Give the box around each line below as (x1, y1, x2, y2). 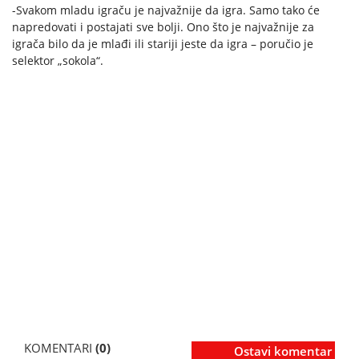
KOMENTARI (24, 340, 95, 357)
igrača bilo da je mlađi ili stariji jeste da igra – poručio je (12, 36, 313, 52)
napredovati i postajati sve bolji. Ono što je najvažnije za (12, 19, 314, 35)
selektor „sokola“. (12, 53, 103, 69)
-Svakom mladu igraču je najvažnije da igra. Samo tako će (12, 2, 320, 18)
